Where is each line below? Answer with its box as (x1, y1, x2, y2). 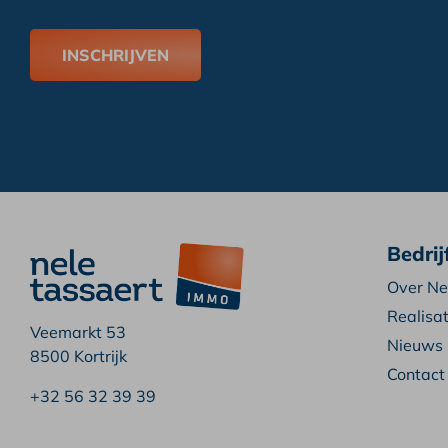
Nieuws (386, 334, 443, 355)
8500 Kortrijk (30, 345, 127, 366)
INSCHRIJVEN (62, 45, 169, 66)
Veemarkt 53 (30, 321, 126, 342)
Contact (386, 363, 445, 384)
